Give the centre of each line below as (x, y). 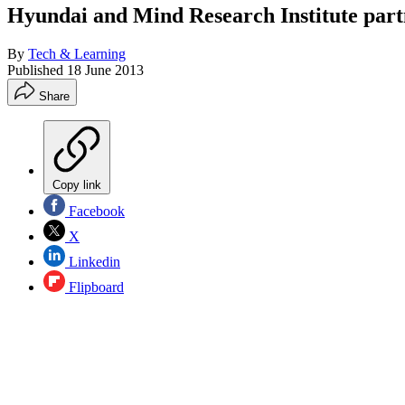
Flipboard (94, 287)
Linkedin (93, 261)
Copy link (77, 184)
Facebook (95, 211)
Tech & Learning (77, 53)
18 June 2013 (105, 70)
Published (37, 70)
